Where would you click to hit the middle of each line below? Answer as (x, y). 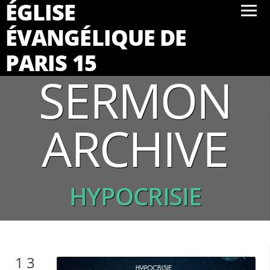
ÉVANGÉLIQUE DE (96, 38)
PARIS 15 (51, 63)
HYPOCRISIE (135, 196)
